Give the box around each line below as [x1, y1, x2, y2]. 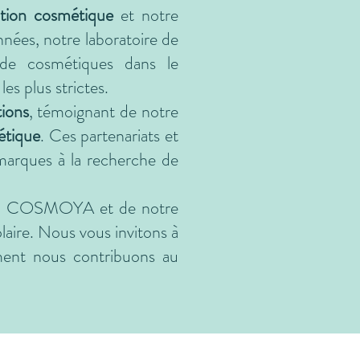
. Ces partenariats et [40, 123, 179, 148]
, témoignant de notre [28, 99, 179, 124]
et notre [112, 2, 179, 27]
